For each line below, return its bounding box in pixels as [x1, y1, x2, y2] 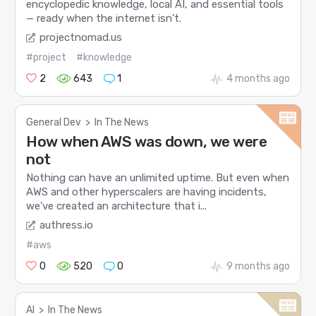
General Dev [26, 116, 82, 128]
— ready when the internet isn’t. [26, 12, 182, 25]
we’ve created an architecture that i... [26, 200, 207, 213]
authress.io [39, 218, 94, 231]
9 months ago [226, 260, 290, 272]
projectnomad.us [39, 30, 123, 44]
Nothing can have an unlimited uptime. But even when [26, 171, 290, 185]
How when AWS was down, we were [26, 132, 267, 150]
